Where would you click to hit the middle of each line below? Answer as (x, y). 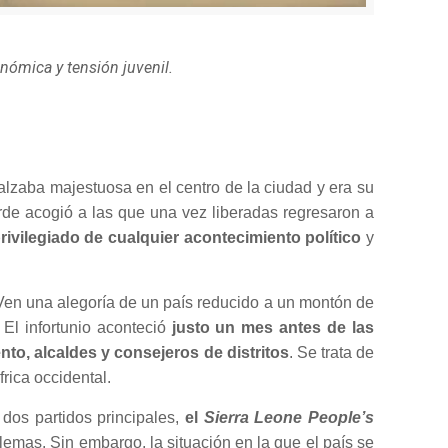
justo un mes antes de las (272, 327)
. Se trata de (331, 352)
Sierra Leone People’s (288, 417)
